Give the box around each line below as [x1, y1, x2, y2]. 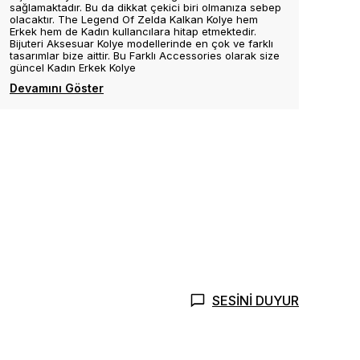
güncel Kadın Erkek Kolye [10, 61, 136, 74]
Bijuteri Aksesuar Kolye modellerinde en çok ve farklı [10, 37, 273, 50]
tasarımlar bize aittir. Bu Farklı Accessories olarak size [10, 49, 280, 62]
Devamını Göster [10, 81, 104, 95]
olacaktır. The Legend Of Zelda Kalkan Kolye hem [10, 13, 258, 26]
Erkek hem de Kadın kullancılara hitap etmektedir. [10, 25, 256, 38]
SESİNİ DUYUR [212, 292, 299, 309]
